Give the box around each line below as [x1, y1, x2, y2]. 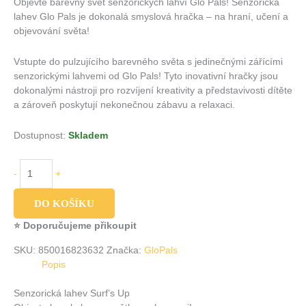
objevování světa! [14, 25, 89, 36]
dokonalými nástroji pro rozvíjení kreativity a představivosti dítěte [14, 85, 292, 96]
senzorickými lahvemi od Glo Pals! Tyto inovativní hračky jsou [14, 70, 278, 81]
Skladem [68, 130, 108, 141]
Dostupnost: [14, 130, 66, 141]
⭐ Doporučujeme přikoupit [14, 221, 137, 232]
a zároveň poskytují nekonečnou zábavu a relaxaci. [14, 99, 235, 110]
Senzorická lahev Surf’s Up [14, 288, 130, 298]
